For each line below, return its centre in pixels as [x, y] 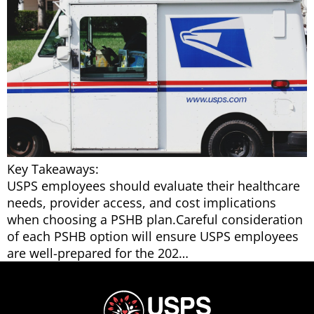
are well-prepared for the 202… [98, 253]
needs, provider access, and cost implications [142, 203]
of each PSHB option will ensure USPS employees [153, 237]
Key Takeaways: [53, 169]
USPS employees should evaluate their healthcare [153, 186]
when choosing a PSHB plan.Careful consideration [155, 220]
